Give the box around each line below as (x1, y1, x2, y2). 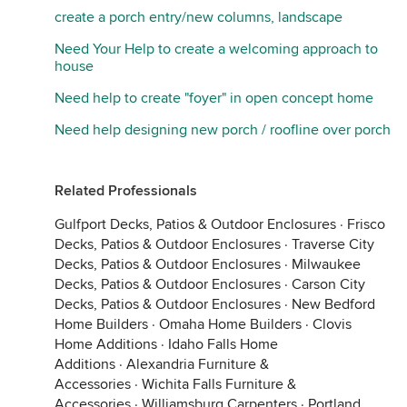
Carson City (292, 275, 365, 293)
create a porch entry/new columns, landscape (55, 8, 342, 26)
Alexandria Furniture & (126, 355, 269, 373)
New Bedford (292, 295, 375, 313)
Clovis (313, 315, 352, 333)
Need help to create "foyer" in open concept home (55, 89, 373, 107)
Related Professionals (55, 182, 197, 200)
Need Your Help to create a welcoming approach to (55, 40, 378, 58)
